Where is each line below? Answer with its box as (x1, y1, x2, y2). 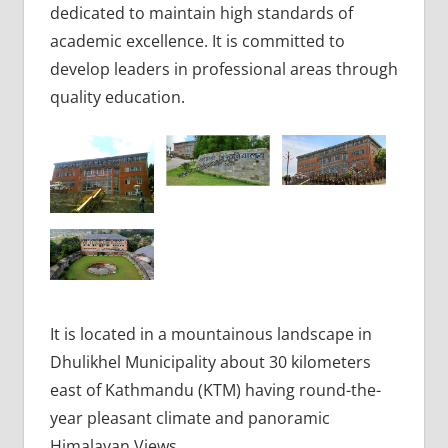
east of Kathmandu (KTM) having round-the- (49, 378, 381, 401)
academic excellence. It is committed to (49, 29, 345, 52)
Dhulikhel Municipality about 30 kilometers (49, 350, 371, 373)
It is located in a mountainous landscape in (49, 322, 372, 345)
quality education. (49, 85, 185, 108)
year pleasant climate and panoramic (49, 406, 330, 429)
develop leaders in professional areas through (49, 57, 398, 80)
